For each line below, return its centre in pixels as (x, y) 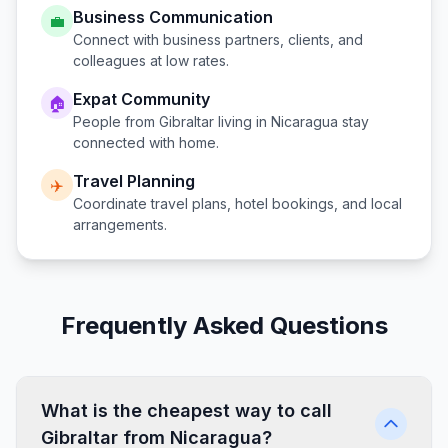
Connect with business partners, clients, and (218, 39)
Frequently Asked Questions (224, 325)
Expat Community (141, 99)
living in (242, 121)
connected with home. (146, 142)
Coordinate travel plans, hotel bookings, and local (237, 203)
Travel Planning (134, 181)
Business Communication (173, 17)
